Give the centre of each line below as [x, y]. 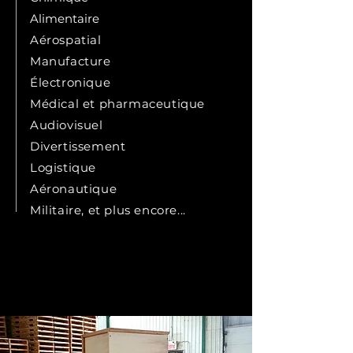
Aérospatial [66, 40]
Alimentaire [65, 19]
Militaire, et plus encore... [108, 210]
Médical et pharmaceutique [117, 104]
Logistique [63, 167]
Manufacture [71, 61]
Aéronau [57, 189]
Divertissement [78, 146]
